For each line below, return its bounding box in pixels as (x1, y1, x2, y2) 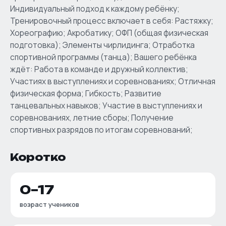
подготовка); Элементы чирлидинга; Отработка (10, 39, 195, 50)
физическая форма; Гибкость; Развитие (10, 88, 161, 99)
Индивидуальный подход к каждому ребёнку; (10, 3, 180, 14)
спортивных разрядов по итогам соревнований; (10, 124, 193, 135)
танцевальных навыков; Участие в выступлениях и (10, 100, 202, 111)
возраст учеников (20, 200, 79, 209)
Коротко (10, 151, 66, 163)
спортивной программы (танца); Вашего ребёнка (10, 51, 197, 63)
